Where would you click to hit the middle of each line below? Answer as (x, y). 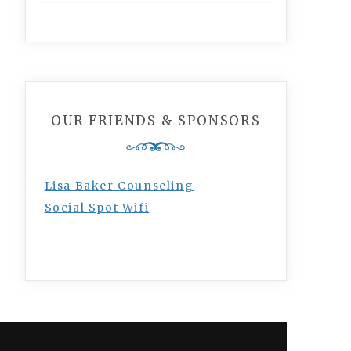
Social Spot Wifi (97, 208)
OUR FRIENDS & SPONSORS (156, 121)
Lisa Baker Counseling (119, 186)
